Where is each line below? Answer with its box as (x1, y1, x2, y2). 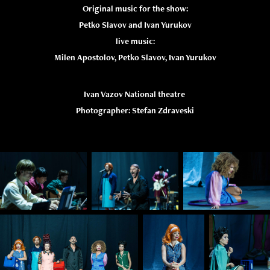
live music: (115, 36, 155, 46)
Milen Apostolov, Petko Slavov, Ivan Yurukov (54, 52, 216, 63)
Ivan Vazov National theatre (83, 89, 187, 99)
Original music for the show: (82, 3, 188, 14)
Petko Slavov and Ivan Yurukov (78, 19, 192, 30)
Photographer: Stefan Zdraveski (76, 105, 194, 116)
